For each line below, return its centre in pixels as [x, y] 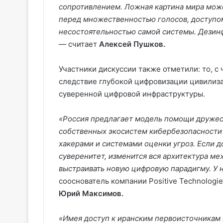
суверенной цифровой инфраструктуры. [132, 94]
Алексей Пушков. [132, 44]
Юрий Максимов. [91, 193]
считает [83, 44]
